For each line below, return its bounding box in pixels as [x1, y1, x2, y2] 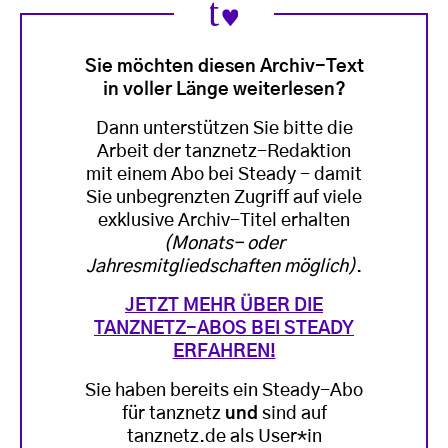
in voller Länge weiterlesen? [102, 80, 346, 99]
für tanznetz [121, 404, 225, 423]
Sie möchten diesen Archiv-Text [84, 57, 364, 76]
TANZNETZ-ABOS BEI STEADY [94, 319, 354, 338]
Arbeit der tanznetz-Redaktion [97, 142, 351, 161]
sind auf [261, 404, 327, 423]
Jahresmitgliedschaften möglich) [86, 257, 356, 276]
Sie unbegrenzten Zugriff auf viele [86, 188, 362, 207]
